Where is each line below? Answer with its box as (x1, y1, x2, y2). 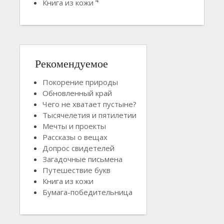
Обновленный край (42, 87, 112, 98)
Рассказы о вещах (42, 131, 107, 142)
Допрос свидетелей (42, 142, 114, 153)
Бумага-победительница (42, 186, 132, 197)
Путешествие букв (42, 164, 110, 175)
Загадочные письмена (42, 153, 122, 164)
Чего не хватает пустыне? (42, 98, 136, 109)
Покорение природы (42, 76, 118, 87)
